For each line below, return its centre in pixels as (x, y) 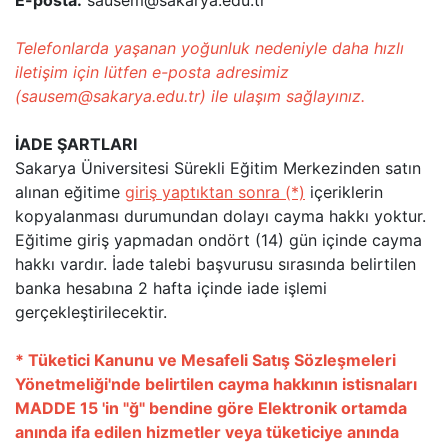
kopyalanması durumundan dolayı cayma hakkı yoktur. (220, 215)
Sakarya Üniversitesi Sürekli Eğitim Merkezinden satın (218, 167)
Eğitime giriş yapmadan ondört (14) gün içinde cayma (218, 239)
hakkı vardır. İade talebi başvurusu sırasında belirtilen (215, 263)
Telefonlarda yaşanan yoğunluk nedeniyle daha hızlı (209, 47)
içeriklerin (344, 191)
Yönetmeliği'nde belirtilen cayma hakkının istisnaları (216, 383)
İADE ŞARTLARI (76, 143)
